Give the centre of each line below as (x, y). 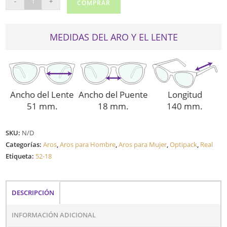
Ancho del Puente (113, 94)
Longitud (185, 94)
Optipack (184, 144)
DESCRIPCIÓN (33, 193)
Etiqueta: (21, 156)
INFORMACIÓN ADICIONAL (54, 215)
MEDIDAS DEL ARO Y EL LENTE (113, 37)
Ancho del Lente (42, 94)
